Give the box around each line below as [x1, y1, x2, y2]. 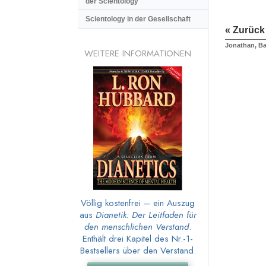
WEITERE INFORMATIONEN [84, 46, 191, 60]
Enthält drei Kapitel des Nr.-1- [83, 232, 193, 245]
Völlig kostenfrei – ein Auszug [81, 196, 195, 210]
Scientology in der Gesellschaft [85, 15, 191, 24]
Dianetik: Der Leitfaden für [95, 208, 197, 221]
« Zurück [225, 25, 265, 36]
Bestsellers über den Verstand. [80, 243, 196, 257]
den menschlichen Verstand [84, 220, 189, 233]
